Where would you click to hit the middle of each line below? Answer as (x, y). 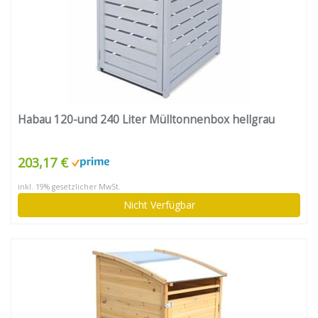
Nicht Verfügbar (159, 205)
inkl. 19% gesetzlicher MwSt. (69, 187)
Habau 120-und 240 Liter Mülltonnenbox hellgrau (146, 120)
